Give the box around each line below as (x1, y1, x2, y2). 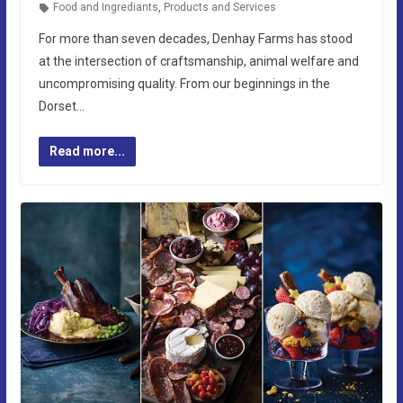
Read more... (49, 144, 125, 159)
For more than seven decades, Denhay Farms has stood (38, 31, 353, 47)
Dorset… (38, 99, 85, 114)
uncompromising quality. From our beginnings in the (38, 76, 330, 92)
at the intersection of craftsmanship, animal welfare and (38, 54, 359, 69)
